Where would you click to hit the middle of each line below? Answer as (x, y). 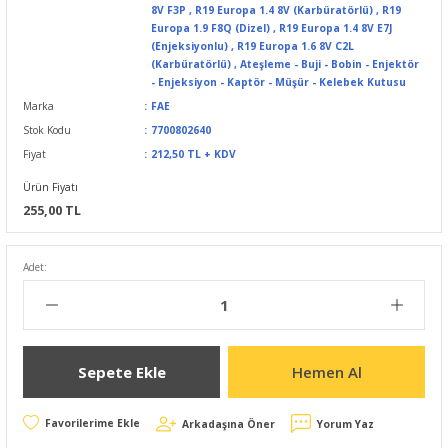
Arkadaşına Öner (228, 424)
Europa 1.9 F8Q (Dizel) (210, 28)
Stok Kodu (47, 130)
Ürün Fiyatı (50, 187)
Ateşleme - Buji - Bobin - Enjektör (329, 64)
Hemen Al (326, 371)
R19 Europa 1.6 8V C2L (295, 46)
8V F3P (168, 10)
